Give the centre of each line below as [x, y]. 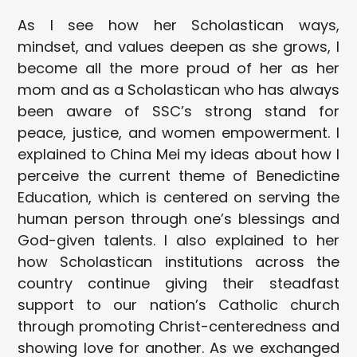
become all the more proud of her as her [178, 68]
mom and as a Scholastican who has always [178, 89]
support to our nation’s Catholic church [178, 304]
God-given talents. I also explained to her [178, 240]
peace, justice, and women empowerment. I [178, 132]
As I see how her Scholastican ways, [178, 25]
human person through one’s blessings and [178, 218]
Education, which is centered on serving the [178, 197]
